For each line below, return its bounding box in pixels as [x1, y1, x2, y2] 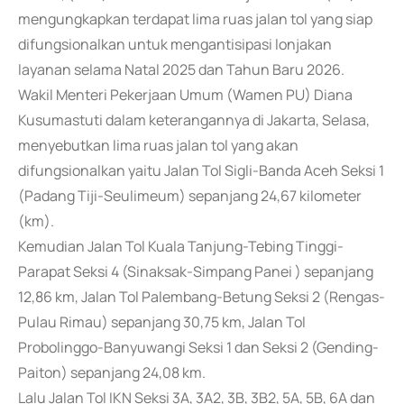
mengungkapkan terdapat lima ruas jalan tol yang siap [18, 9, 372, 29]
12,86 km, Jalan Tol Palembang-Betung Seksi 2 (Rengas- [18, 287, 385, 307]
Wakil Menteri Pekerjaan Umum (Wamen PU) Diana [18, 85, 353, 105]
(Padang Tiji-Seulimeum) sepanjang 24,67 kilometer [18, 186, 362, 206]
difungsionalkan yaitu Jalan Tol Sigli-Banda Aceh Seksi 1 [18, 161, 384, 180]
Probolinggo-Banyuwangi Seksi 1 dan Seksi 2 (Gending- [18, 337, 379, 357]
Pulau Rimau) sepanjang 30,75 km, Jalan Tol [18, 312, 306, 332]
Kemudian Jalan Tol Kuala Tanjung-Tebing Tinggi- [18, 236, 344, 256]
